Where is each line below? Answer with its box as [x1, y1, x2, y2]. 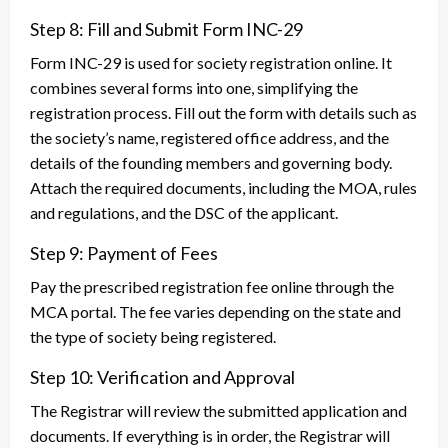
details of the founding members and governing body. [30, 153, 392, 173]
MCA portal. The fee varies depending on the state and [30, 302, 401, 322]
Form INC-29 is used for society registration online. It [30, 53, 392, 73]
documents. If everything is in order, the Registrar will [30, 426, 390, 446]
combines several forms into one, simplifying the [30, 78, 358, 98]
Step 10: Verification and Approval [30, 366, 295, 389]
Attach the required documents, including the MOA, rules [30, 178, 417, 198]
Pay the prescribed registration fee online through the [30, 277, 394, 297]
